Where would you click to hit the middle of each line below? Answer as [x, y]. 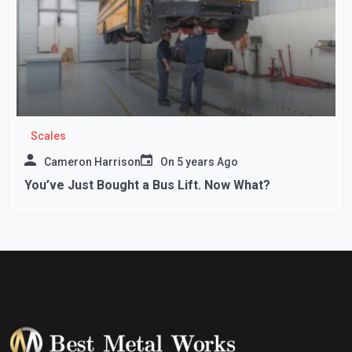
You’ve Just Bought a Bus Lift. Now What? [147, 185]
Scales [48, 136]
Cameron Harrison [92, 162]
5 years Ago [207, 162]
